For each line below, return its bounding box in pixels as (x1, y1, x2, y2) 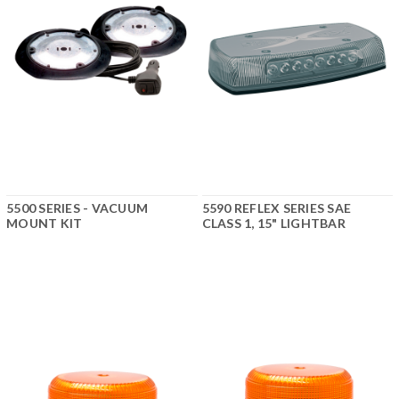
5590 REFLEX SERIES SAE (201, 200, 351, 216)
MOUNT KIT (6, 216, 83, 232)
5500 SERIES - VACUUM (6, 200, 148, 216)
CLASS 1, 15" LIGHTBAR (201, 216, 346, 232)
